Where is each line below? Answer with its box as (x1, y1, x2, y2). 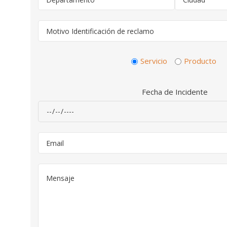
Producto (183, 56, 216, 66)
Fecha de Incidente (142, 87, 208, 97)
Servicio (140, 56, 167, 66)
